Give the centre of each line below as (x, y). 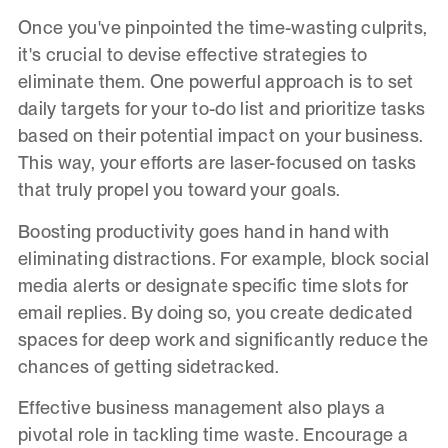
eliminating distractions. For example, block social (223, 258)
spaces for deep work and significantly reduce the (223, 339)
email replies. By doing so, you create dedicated (215, 312)
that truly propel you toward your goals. (179, 190)
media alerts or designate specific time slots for (213, 285)
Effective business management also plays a (201, 408)
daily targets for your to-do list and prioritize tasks (221, 109)
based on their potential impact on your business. (220, 136)
